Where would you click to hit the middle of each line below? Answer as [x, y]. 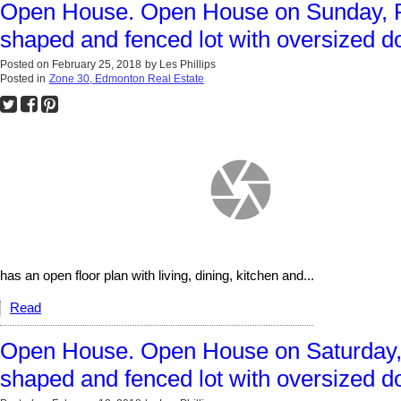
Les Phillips [188, 64]
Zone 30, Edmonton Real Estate [127, 78]
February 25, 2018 [97, 64]
